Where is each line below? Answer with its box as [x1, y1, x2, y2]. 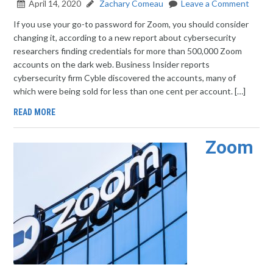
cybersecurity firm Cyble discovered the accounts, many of [13, 73, 236, 83]
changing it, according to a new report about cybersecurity [13, 32, 236, 43]
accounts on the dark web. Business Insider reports [13, 59, 210, 69]
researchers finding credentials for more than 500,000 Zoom [13, 46, 243, 56]
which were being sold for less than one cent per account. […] [13, 86, 246, 96]
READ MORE [13, 107, 56, 117]
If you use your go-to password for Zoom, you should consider [13, 19, 249, 29]
